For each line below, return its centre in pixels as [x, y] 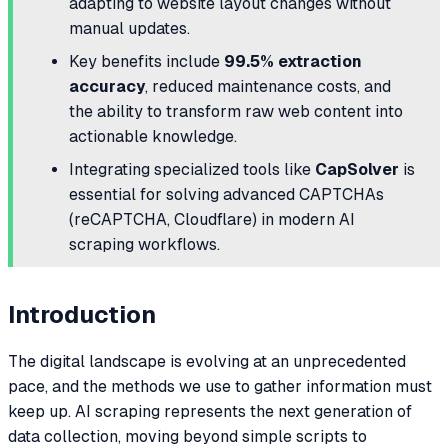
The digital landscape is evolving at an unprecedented [207, 361]
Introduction [82, 315]
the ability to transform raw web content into [236, 112]
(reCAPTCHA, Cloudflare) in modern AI [212, 220]
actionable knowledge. [153, 137]
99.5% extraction [293, 62]
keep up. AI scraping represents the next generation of [210, 411]
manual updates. [129, 29]
